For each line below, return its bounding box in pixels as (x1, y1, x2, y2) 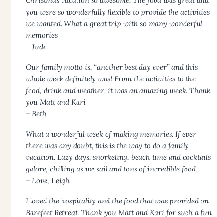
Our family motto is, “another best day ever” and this (26, 62, 198, 72)
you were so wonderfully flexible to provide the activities (26, 7, 210, 17)
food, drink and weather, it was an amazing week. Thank (26, 86, 211, 95)
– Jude (26, 42, 46, 52)
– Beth (26, 109, 46, 119)
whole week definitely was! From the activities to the (26, 74, 196, 84)
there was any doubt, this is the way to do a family (26, 141, 189, 151)
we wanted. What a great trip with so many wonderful (26, 19, 202, 29)
